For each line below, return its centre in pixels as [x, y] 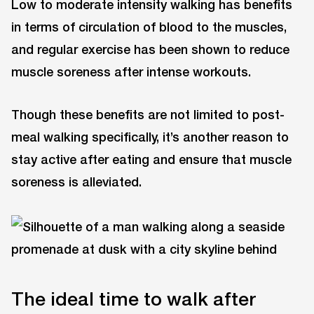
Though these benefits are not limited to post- [148, 114]
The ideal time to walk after [134, 298]
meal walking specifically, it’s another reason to [150, 136]
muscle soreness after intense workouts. [131, 71]
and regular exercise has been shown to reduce [150, 49]
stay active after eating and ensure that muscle [151, 159]
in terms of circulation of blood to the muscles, [149, 26]
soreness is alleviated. [76, 181]
